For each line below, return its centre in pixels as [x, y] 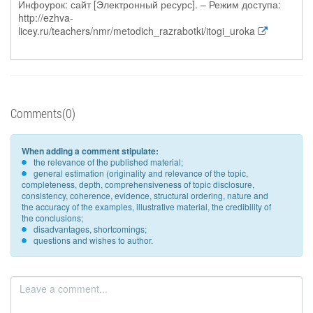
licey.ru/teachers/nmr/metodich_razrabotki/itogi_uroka [137, 31]
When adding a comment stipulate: [90, 151]
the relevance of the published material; [108, 162]
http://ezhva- [46, 17]
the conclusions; [52, 218]
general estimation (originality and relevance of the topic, [141, 173]
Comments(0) [43, 113]
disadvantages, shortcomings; [90, 229]
